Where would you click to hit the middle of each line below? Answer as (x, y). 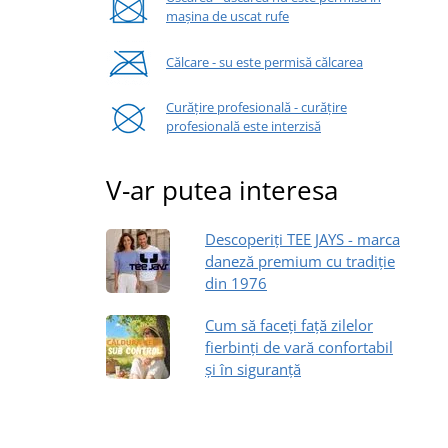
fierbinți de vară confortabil (299, 346)
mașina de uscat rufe (227, 16)
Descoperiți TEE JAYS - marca (302, 238)
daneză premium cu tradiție (300, 260)
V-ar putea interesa (222, 189)
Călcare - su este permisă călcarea (264, 61)
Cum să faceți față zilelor (289, 324)
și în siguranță (253, 368)
